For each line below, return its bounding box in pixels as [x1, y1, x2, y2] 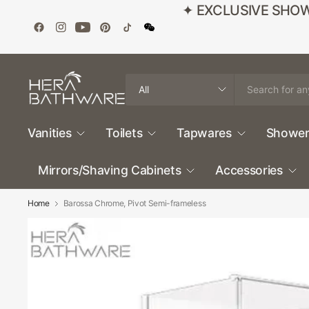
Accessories [215, 163, 283, 177]
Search [124, 74, 155, 86]
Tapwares [177, 126, 232, 140]
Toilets [106, 126, 143, 140]
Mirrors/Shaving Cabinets [38, 163, 181, 177]
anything [124, 104, 162, 117]
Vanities [28, 126, 72, 140]
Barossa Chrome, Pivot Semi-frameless [63, 198, 206, 208]
